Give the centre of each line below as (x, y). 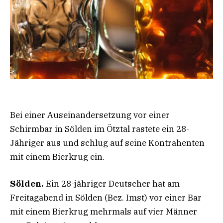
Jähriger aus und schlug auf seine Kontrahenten (107, 143)
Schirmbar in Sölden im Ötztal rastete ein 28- (100, 129)
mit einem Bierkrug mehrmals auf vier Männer (104, 211)
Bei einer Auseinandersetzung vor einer (90, 115)
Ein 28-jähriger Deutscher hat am (113, 183)
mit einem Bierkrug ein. (57, 157)
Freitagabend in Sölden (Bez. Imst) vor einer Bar (106, 197)
